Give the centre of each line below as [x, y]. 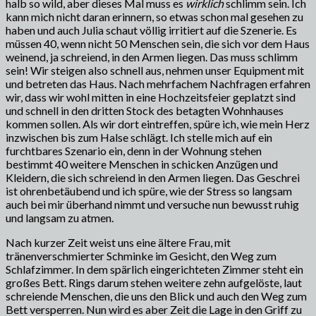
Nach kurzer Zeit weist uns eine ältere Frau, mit [118, 242]
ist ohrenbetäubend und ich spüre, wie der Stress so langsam [149, 190]
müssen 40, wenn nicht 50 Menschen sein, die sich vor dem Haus [158, 43]
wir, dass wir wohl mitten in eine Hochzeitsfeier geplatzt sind [151, 97]
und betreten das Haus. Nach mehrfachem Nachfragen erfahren [158, 83]
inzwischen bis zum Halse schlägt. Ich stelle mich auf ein [139, 137]
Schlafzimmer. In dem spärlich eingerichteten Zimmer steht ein [154, 269]
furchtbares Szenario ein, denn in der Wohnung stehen [134, 150]
